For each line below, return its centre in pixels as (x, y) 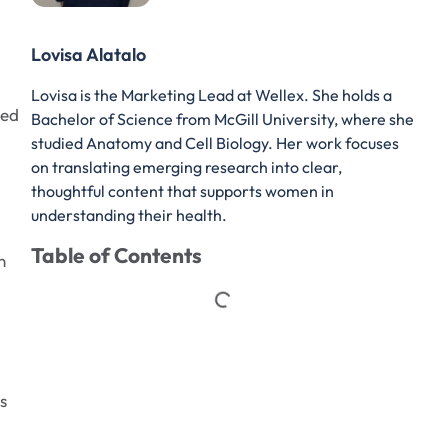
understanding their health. (129, 215)
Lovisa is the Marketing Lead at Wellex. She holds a (212, 95)
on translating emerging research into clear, (187, 167)
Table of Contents (117, 255)
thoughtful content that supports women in (183, 191)
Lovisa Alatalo (89, 55)
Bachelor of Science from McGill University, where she (223, 119)
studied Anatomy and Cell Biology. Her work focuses (215, 143)
